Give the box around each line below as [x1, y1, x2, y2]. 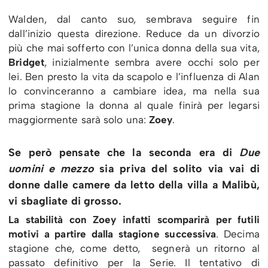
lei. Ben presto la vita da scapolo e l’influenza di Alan [8, 70, 260, 83]
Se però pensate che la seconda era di [8, 145, 240, 159]
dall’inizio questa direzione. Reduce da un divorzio [8, 27, 260, 39]
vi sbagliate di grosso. [8, 194, 122, 208]
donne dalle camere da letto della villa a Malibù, [8, 178, 260, 191]
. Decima [216, 227, 260, 240]
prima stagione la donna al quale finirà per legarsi [8, 99, 260, 111]
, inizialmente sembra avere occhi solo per [44, 56, 260, 68]
